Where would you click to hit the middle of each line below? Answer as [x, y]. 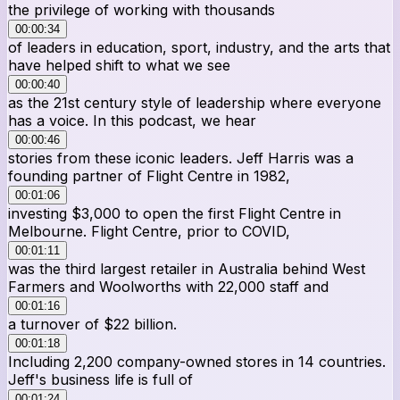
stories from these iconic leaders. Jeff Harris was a [181, 158]
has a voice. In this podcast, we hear [132, 120]
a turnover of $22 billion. [92, 324]
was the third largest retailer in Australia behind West [187, 268]
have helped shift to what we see [119, 65]
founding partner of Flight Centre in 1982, [149, 175]
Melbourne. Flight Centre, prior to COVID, [149, 231]
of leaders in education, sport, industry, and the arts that [199, 47]
